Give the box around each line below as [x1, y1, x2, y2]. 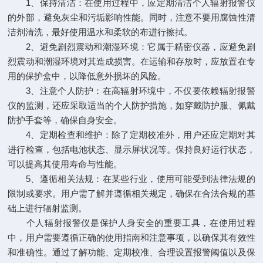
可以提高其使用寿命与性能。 [8, 159, 123, 169]
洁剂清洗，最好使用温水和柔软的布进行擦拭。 [8, 27, 193, 37]
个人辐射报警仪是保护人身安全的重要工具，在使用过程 [8, 218, 255, 228]
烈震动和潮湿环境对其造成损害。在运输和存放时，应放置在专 [8, 56, 255, 66]
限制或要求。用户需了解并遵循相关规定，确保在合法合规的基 [8, 188, 255, 198]
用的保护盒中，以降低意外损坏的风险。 [8, 71, 167, 81]
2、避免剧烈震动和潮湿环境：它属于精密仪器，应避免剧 [8, 42, 255, 52]
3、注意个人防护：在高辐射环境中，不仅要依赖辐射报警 [8, 86, 255, 96]
